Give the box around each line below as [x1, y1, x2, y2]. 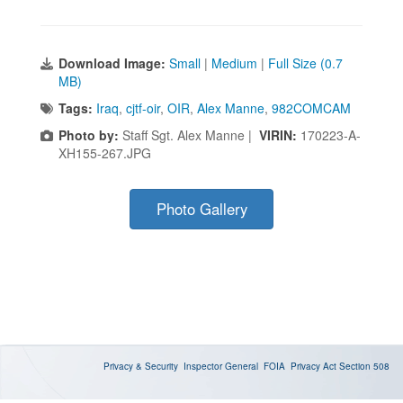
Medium [211, 54, 257, 73]
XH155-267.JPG [58, 144, 151, 163]
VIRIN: [259, 126, 300, 145]
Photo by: [58, 126, 119, 145]
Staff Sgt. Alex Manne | [119, 126, 259, 145]
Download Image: [58, 54, 169, 73]
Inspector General [184, 360, 258, 373]
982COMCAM [272, 99, 351, 118]
